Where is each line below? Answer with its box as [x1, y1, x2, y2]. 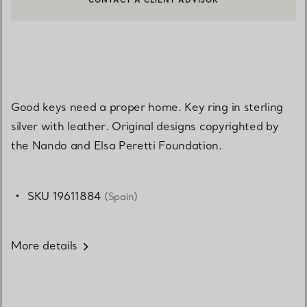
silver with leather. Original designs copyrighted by [11, 119, 279, 134]
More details [11, 238, 78, 253]
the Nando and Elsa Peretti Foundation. [11, 138, 222, 153]
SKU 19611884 [27, 189, 104, 204]
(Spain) [103, 191, 138, 204]
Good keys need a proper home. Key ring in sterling [11, 100, 283, 114]
